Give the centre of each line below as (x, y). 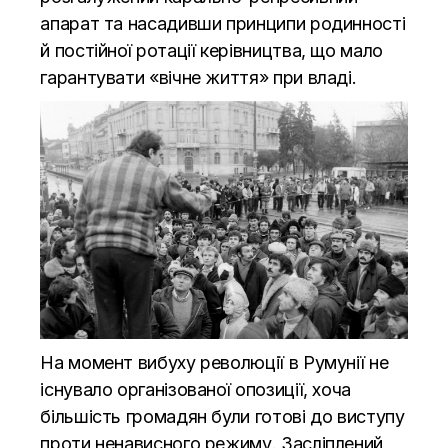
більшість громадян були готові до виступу (222, 416)
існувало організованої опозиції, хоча (195, 389)
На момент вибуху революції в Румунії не (214, 362)
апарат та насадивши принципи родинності (223, 23)
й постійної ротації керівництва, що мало (211, 50)
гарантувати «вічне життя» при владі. (198, 77)
